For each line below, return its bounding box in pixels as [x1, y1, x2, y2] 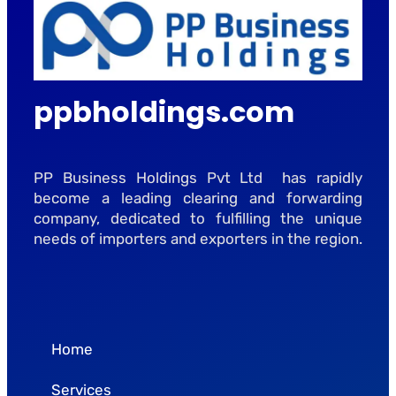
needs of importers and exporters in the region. [34, 229, 362, 247]
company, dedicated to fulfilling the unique [34, 209, 362, 227]
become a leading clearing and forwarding [34, 188, 362, 207]
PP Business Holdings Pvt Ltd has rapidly [34, 168, 362, 187]
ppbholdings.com [34, 91, 294, 132]
